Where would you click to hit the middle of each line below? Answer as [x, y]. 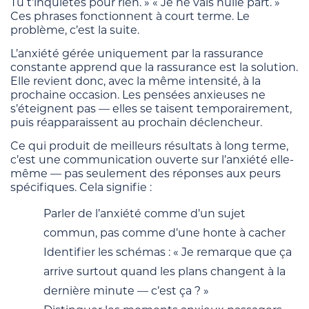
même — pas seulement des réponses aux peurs [146, 173]
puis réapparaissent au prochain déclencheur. [136, 122]
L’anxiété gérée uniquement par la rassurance [137, 53]
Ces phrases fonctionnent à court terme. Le [130, 16]
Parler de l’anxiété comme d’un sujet [144, 213]
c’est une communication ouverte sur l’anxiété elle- [152, 159]
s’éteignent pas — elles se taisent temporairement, [151, 108]
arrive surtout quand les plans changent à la [165, 271]
